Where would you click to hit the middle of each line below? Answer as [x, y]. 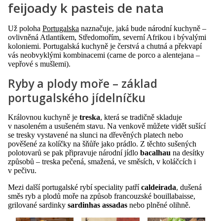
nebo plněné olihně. [159, 205]
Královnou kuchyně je [44, 117]
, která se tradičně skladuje [141, 117]
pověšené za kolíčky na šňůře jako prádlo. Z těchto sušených [102, 144]
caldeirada [159, 187]
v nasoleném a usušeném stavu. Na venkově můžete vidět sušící [107, 126]
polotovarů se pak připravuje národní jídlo [74, 152]
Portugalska [61, 28]
